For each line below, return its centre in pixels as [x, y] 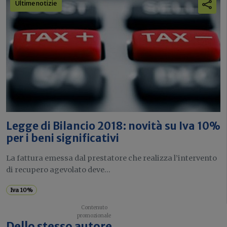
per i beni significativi [63, 138]
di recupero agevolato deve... [58, 169]
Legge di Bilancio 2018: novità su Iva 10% [113, 126]
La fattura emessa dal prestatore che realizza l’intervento [111, 158]
